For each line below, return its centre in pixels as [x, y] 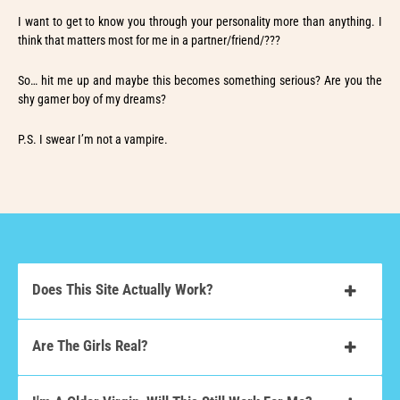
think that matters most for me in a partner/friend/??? [149, 40]
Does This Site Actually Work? [123, 289]
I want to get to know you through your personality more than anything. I [200, 21]
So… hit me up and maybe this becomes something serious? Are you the [200, 80]
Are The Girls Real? [90, 345]
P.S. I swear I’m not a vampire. [93, 139]
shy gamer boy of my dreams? [92, 99]
